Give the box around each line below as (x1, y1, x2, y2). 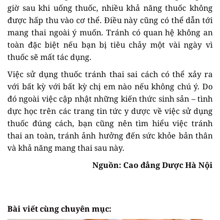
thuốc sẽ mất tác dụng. (7, 51, 91, 62)
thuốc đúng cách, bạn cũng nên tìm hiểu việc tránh (7, 117, 213, 129)
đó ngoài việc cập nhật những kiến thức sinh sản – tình (7, 93, 213, 104)
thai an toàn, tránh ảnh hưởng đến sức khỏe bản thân (7, 130, 213, 141)
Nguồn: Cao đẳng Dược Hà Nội (92, 159, 213, 170)
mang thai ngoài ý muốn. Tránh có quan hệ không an (7, 27, 213, 38)
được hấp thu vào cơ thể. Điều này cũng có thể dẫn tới (7, 14, 213, 26)
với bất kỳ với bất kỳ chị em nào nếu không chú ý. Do (7, 81, 213, 92)
